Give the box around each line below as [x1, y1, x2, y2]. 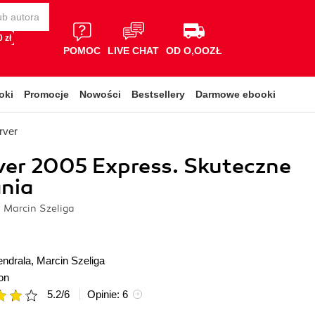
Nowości [79, 89, 121, 100]
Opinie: [87, 288, 122, 300]
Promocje [24, 89, 69, 100]
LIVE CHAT [108, 44, 159, 56]
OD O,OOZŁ [166, 44, 222, 56]
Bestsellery [131, 89, 185, 100]
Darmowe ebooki [195, 89, 276, 100]
